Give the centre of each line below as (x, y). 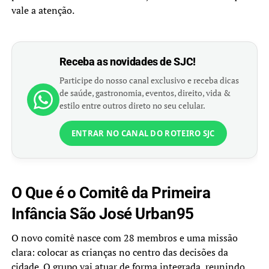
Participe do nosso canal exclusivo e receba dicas (149, 80)
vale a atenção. (43, 10)
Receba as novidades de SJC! (127, 61)
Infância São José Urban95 (102, 213)
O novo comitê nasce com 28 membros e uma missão (124, 237)
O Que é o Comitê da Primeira (111, 192)
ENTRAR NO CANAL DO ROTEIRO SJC (143, 133)
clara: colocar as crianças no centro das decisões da (119, 252)
